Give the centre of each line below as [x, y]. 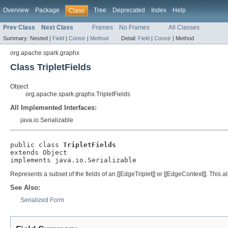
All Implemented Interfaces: [53, 108]
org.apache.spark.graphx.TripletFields [78, 94]
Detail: [130, 38]
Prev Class [19, 28]
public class [37, 145]
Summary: [17, 38]
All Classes [184, 28]
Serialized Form [42, 200]
